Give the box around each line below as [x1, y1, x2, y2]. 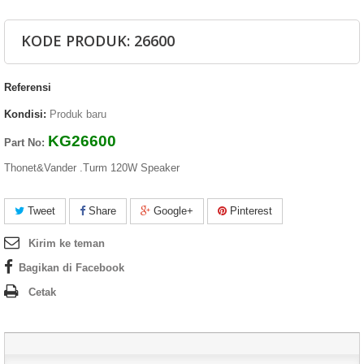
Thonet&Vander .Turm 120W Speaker [4, 161, 180, 174]
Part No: [4, 136, 48, 149]
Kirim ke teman [28, 236, 105, 249]
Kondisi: [4, 107, 46, 120]
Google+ [150, 204, 193, 217]
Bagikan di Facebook [19, 261, 124, 274]
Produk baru [50, 107, 106, 120]
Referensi [4, 80, 51, 93]
